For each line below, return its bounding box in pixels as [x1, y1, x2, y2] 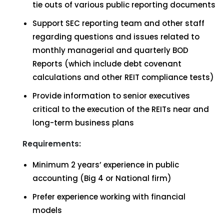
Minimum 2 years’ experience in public [32, 159, 179, 170]
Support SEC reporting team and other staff [32, 18, 204, 28]
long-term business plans [32, 117, 134, 128]
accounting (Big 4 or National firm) [32, 173, 171, 183]
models [32, 205, 62, 215]
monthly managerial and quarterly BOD [32, 45, 188, 55]
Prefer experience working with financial [32, 191, 185, 202]
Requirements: [22, 138, 81, 149]
